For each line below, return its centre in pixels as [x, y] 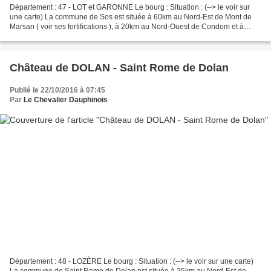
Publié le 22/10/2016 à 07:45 [57, 90]
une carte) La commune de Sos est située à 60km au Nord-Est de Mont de [131, 17]
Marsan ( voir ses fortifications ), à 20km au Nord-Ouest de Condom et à [127, 26]
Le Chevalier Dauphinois [66, 100]
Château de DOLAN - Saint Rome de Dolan [119, 67]
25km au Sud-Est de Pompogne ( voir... [73, 36]
